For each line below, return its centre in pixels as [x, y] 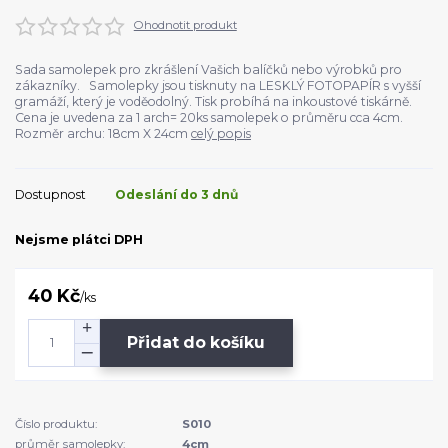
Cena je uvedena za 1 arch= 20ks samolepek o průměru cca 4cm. [209, 118]
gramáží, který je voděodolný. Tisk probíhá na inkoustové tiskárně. [216, 102]
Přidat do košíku [196, 343]
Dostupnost [50, 194]
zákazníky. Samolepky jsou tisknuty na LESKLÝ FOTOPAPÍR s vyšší [218, 86]
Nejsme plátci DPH [79, 240]
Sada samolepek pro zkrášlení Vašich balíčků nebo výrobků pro [208, 70]
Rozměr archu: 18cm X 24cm [103, 134]
